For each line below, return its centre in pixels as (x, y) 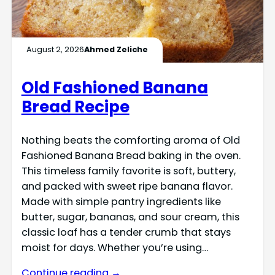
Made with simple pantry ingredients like (121, 201)
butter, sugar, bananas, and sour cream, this (130, 217)
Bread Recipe (75, 107)
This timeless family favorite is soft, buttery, (128, 171)
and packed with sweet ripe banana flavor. (127, 186)
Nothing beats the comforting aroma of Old (130, 140)
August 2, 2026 (55, 50)
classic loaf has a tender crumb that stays (126, 232)
